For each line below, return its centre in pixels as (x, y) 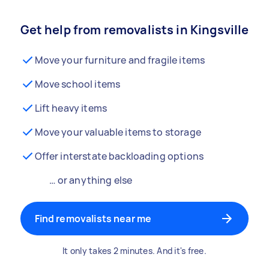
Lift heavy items (71, 108)
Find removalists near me (93, 219)
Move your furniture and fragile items (120, 60)
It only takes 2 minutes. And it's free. (134, 251)
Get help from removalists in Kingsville (134, 30)
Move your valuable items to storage (118, 132)
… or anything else (91, 180)
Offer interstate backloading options (119, 156)
